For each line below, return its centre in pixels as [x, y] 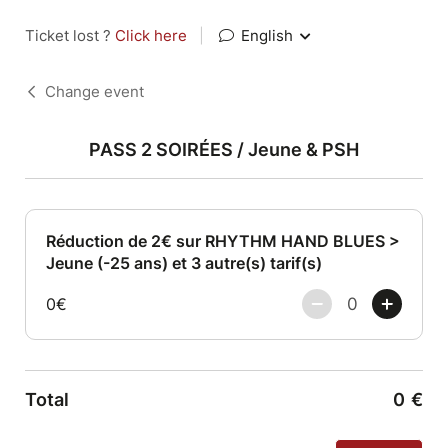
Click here [151, 35]
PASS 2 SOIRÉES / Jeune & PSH [224, 149]
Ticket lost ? [70, 35]
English [267, 35]
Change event [94, 91]
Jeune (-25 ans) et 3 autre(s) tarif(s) [184, 263]
